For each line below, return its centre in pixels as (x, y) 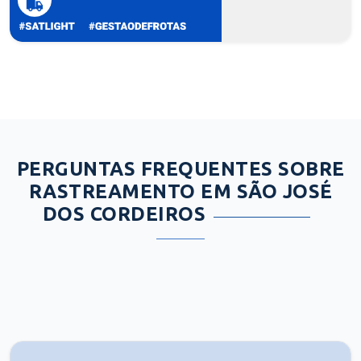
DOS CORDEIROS (124, 214)
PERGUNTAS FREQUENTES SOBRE (180, 168)
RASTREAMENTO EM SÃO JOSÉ (180, 191)
